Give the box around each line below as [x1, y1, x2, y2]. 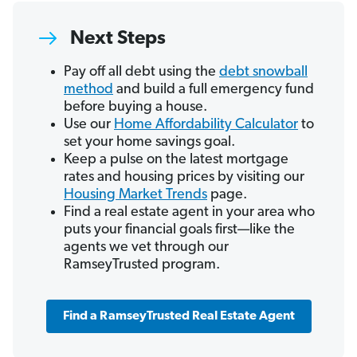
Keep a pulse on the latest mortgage [64, 152, 288, 168]
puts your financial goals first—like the [64, 222, 295, 238]
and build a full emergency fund [113, 82, 314, 98]
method [64, 82, 113, 98]
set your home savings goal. [64, 135, 235, 151]
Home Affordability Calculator [114, 117, 298, 133]
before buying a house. [64, 100, 207, 116]
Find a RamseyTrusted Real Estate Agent [62, 310, 295, 324]
